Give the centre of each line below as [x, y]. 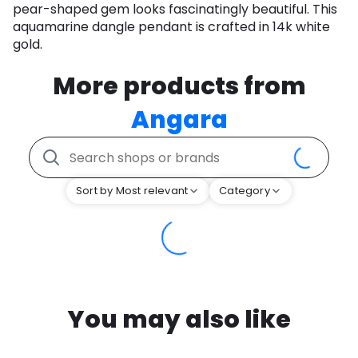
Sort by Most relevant [132, 191]
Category [245, 191]
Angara [179, 120]
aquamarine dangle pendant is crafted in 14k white [171, 27]
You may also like [179, 320]
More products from [179, 87]
